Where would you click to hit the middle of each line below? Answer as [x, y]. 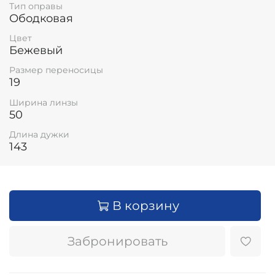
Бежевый [36, 51]
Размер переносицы [56, 70]
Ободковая [41, 19]
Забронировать [117, 242]
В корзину [146, 206]
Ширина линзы [44, 102]
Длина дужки [39, 134]
